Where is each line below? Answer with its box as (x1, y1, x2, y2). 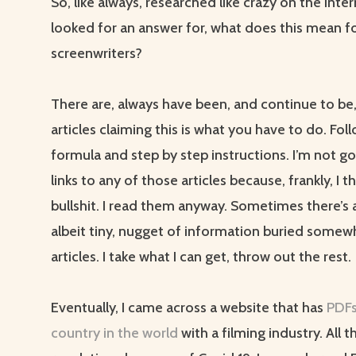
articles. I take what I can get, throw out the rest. (51, 248, 351, 266)
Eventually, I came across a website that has (51, 299, 327, 317)
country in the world (51, 324, 178, 342)
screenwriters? (51, 44, 142, 63)
